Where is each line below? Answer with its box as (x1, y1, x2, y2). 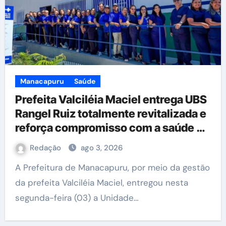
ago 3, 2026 (80, 143, 123, 153)
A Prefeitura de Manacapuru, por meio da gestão (15, 162, 21, 173)
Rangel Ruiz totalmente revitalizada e (15, 107, 206, 120)
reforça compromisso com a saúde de (15, 121, 209, 134)
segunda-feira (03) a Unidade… (15, 192, 139, 203)
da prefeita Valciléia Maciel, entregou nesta (15, 177, 188, 188)
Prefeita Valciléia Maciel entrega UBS (15, 93, 207, 106)
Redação (29, 143, 63, 153)
